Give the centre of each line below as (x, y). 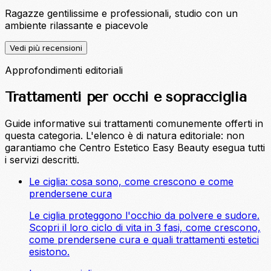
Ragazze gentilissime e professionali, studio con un (121, 14)
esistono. (49, 252)
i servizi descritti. (42, 160)
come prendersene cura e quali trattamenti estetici (144, 240)
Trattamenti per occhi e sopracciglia (126, 97)
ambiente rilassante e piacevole (77, 26)
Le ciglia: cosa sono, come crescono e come (131, 182)
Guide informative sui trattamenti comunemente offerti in (134, 124)
